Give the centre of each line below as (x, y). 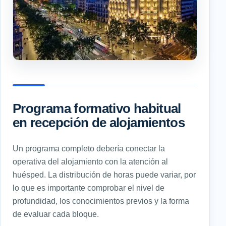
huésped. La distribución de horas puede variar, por (104, 174)
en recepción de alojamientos (99, 122)
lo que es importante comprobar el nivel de (89, 187)
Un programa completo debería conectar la (89, 148)
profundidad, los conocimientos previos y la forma (101, 201)
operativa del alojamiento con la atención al (90, 161)
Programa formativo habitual (97, 108)
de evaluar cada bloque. (56, 214)
